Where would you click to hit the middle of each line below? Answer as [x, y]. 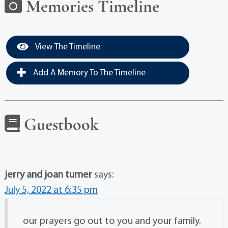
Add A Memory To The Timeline [88, 73]
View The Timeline [67, 47]
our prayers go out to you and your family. [112, 221]
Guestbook [59, 124]
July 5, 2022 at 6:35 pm [51, 190]
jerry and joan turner [48, 175]
